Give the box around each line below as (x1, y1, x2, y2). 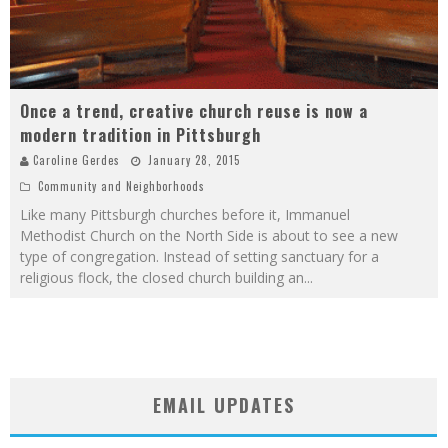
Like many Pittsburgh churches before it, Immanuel (20, 205, 350, 225)
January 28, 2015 (148, 152, 240, 169)
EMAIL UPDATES (152, 392, 295, 419)
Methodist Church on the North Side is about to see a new (20, 226, 398, 246)
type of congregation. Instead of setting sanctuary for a (20, 247, 379, 267)
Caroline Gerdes (33, 152, 120, 169)
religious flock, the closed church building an (20, 268, 304, 288)
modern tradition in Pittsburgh (20, 123, 261, 148)
